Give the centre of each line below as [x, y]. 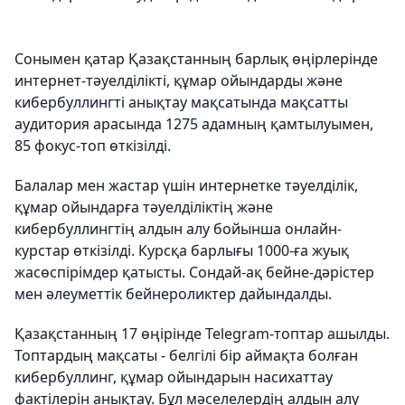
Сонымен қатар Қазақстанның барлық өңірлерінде [196, 59]
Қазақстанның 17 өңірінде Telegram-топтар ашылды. [202, 334]
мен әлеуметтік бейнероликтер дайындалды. [173, 294]
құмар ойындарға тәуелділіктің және [144, 207]
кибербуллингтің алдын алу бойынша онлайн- [178, 229]
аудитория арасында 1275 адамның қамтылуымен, [194, 124]
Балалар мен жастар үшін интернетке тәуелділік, [186, 186]
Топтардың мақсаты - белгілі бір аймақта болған [186, 356]
